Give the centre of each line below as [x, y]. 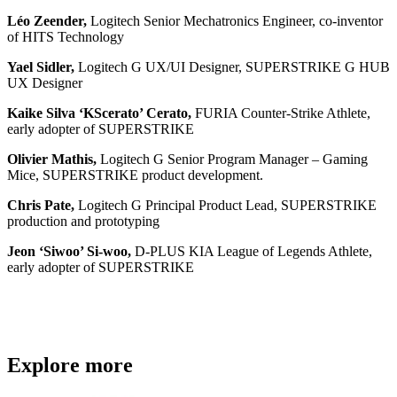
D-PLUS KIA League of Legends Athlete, [252, 251]
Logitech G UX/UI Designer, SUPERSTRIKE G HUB [232, 66]
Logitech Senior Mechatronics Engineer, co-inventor [235, 20]
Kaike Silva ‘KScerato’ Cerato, [99, 113]
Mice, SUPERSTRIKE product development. [135, 175]
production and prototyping [83, 221]
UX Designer [45, 82]
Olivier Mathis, [52, 159]
